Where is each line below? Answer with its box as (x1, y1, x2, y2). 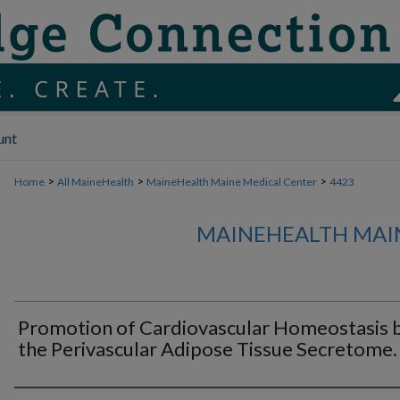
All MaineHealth (57, 175, 134, 188)
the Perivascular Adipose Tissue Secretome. (18, 337, 397, 361)
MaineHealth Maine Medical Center (146, 175, 317, 188)
